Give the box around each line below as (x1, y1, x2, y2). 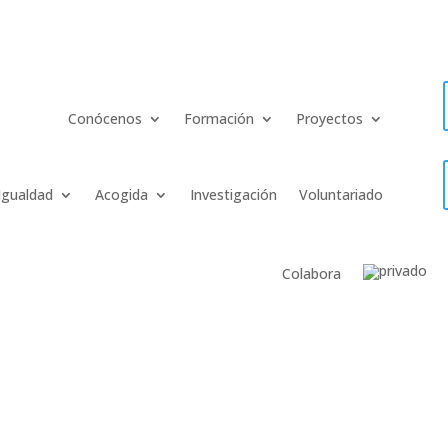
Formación (184, 108, 255, 128)
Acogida (95, 184, 149, 204)
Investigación (190, 184, 278, 204)
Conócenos (68, 108, 143, 128)
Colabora (282, 263, 342, 283)
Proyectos (296, 108, 364, 128)
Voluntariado (299, 184, 384, 204)
